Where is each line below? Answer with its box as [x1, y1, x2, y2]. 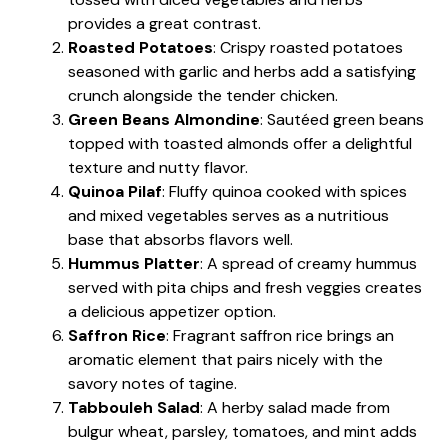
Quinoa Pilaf [68, 180, 162, 202]
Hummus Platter [68, 252, 200, 274]
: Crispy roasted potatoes [213, 36, 403, 58]
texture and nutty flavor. [68, 156, 248, 178]
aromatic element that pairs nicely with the [68, 348, 383, 370]
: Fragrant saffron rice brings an [166, 324, 394, 346]
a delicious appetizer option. [68, 300, 276, 322]
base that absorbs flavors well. [68, 228, 293, 250]
